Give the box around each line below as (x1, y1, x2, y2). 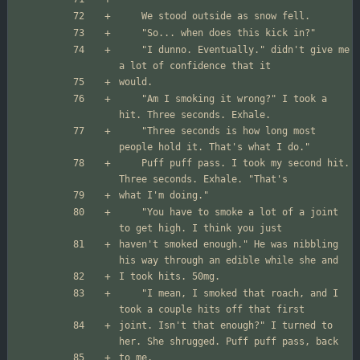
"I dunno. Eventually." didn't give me (119, 44, 141, 56)
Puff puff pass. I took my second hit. (119, 157, 141, 170)
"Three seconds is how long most (119, 125, 141, 137)
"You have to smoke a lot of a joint (119, 207, 141, 219)
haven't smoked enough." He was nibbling (119, 239, 338, 251)
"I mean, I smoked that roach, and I (119, 288, 141, 300)
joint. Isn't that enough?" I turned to (119, 320, 333, 332)
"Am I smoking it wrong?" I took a (119, 93, 141, 105)
